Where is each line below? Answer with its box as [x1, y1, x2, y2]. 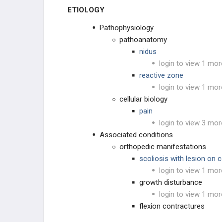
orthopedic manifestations [119, 142, 206, 151]
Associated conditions [100, 130, 173, 139]
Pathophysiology [100, 23, 154, 32]
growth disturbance [139, 178, 202, 187]
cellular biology [119, 95, 167, 104]
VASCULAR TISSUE [65, 9, 120, 17]
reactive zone [139, 71, 183, 80]
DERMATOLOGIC [65, 33, 112, 41]
